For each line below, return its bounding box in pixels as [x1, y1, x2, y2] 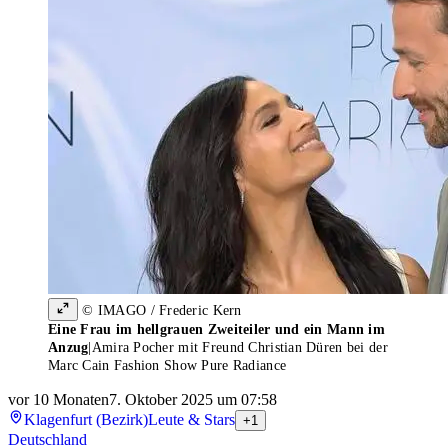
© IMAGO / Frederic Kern [78, 303, 242, 319]
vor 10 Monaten [8, 391, 109, 409]
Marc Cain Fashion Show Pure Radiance [48, 358, 287, 374]
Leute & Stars [148, 411, 235, 429]
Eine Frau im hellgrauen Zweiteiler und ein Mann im [48, 322, 385, 338]
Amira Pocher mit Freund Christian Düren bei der [91, 340, 388, 356]
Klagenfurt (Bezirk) [24, 411, 148, 429]
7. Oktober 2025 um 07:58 [109, 391, 277, 409]
